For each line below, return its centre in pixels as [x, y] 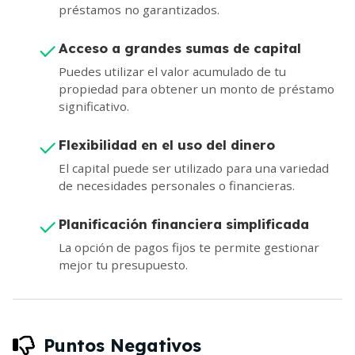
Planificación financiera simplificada [184, 224]
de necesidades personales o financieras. [177, 186]
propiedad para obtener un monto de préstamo [197, 89]
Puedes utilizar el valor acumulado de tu [172, 72]
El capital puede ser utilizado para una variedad [194, 168]
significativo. [94, 107]
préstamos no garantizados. [139, 10]
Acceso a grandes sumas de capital [180, 48]
